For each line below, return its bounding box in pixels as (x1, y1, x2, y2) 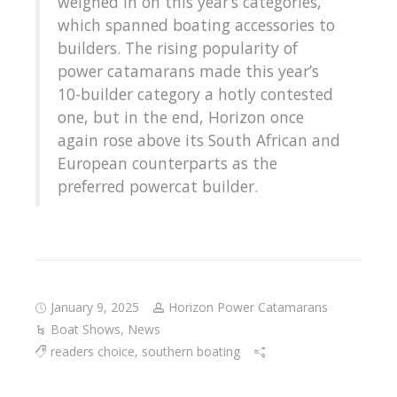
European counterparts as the (58, 152, 277, 175)
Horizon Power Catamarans (168, 299, 328, 316)
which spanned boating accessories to (58, 14, 335, 36)
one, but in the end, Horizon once (58, 106, 304, 128)
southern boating (142, 343, 240, 361)
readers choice (51, 343, 135, 361)
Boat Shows (51, 321, 121, 339)
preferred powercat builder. (58, 175, 258, 198)
